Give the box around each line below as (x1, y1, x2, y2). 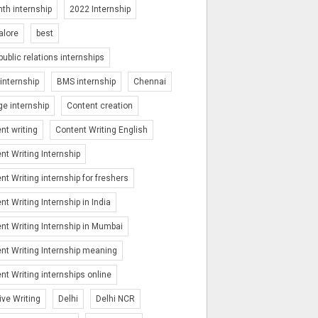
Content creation (67, 101, 133, 111)
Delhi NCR (96, 294, 135, 305)
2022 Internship (70, 4, 131, 15)
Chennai (133, 77, 166, 87)
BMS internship (57, 77, 116, 87)
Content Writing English (55, 125, 148, 136)
